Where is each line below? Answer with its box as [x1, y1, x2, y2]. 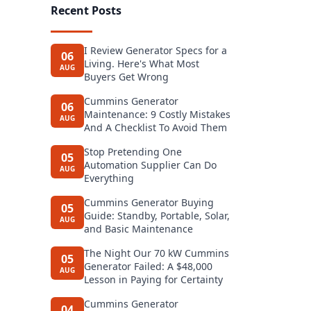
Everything [84, 171, 134, 185]
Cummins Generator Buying [84, 196, 214, 209]
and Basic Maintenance [84, 222, 193, 235]
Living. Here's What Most [84, 57, 199, 70]
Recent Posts [51, 3, 121, 18]
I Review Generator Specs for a [84, 44, 227, 57]
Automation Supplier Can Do [84, 158, 217, 171]
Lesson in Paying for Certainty [84, 273, 223, 286]
